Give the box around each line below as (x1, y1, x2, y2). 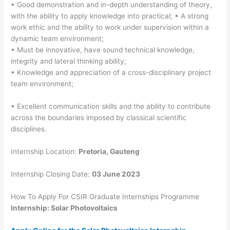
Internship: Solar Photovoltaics (11, 203, 118, 212)
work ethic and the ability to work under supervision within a (11, 23, 209, 32)
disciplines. (11, 125, 47, 133)
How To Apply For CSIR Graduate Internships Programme (11, 192, 200, 201)
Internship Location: (11, 147, 79, 156)
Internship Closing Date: (11, 169, 92, 178)
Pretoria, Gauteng (79, 147, 140, 156)
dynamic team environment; (11, 34, 104, 43)
